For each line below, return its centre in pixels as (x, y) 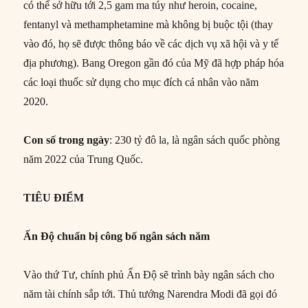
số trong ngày (77, 140)
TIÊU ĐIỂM (54, 197)
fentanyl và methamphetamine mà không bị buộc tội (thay (148, 24)
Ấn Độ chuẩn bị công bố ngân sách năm (117, 236)
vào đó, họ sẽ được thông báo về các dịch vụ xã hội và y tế (151, 43)
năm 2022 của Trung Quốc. (84, 159)
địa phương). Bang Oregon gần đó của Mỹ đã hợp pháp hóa (154, 63)
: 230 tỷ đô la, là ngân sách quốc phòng (195, 140)
